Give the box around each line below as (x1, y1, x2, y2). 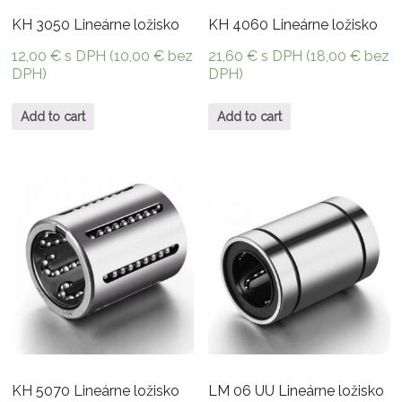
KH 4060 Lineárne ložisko (208, 16, 379, 34)
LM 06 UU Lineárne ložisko (208, 382, 385, 400)
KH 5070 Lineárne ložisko (12, 382, 180, 400)
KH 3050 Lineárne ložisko (12, 16, 180, 34)
